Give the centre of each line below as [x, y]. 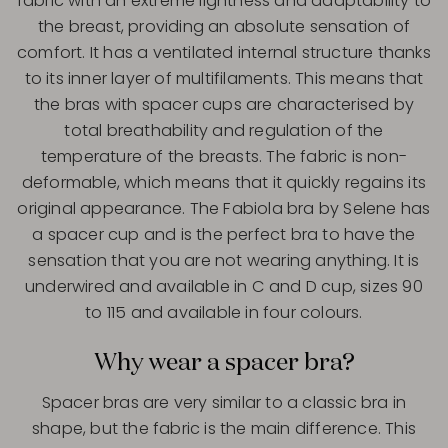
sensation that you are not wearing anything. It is [224, 261]
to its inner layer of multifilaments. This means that [224, 79]
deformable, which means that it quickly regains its [224, 183]
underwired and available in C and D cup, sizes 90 [224, 287]
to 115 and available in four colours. [224, 313]
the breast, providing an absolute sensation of [224, 27]
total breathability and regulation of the [224, 131]
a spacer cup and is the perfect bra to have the [224, 235]
